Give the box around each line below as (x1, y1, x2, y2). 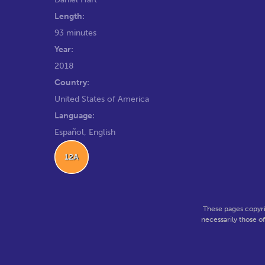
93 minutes (54, 27, 96, 38)
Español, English (54, 126, 115, 137)
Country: (54, 76, 89, 88)
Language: (54, 109, 95, 121)
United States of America (54, 93, 149, 104)
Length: (54, 10, 85, 21)
